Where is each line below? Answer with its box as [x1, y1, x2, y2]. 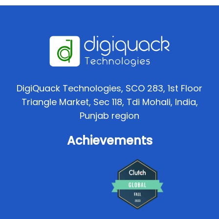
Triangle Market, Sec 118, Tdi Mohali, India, [21, 95, 198, 108]
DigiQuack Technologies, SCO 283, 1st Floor [17, 82, 202, 94]
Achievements [66, 132, 153, 149]
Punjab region [80, 109, 139, 122]
